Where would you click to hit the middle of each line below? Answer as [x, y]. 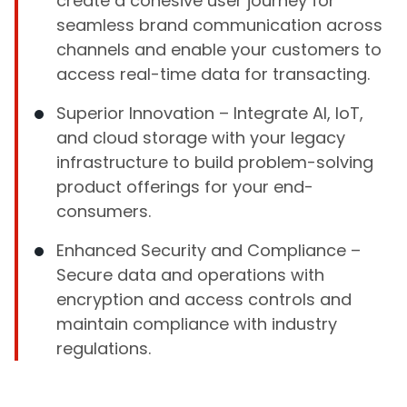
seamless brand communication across [219, 25]
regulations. [104, 348]
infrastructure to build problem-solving [215, 162]
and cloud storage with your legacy [201, 138]
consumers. [104, 211]
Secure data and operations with [190, 275]
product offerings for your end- [185, 187]
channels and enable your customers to [219, 50]
